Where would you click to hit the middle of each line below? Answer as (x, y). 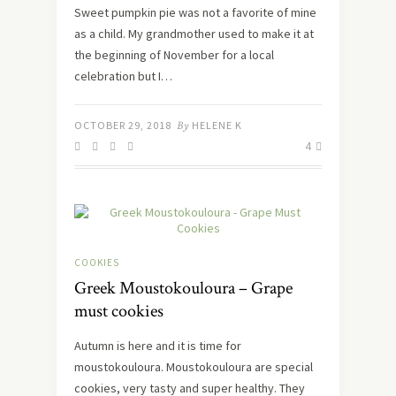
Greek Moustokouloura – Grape (183, 289)
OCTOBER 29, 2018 (123, 126)
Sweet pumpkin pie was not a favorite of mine (195, 13)
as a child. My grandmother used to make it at (194, 34)
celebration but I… (123, 76)
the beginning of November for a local (174, 55)
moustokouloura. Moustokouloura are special (194, 367)
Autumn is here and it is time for (158, 346)
